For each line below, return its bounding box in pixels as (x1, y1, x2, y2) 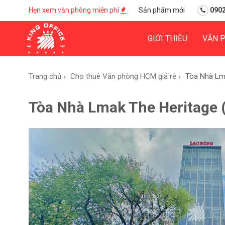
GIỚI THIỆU (148, 34, 187, 43)
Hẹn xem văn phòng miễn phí (29, 6, 121, 14)
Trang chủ (29, 72, 61, 81)
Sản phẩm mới (139, 6, 185, 14)
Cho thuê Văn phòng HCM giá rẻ (70, 72, 176, 81)
